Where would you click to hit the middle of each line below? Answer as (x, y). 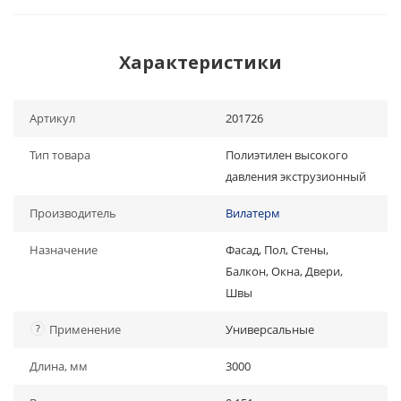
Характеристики (200, 62)
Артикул (52, 118)
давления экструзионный (296, 176)
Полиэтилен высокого (287, 155)
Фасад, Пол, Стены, (277, 250)
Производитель (73, 213)
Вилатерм (253, 213)
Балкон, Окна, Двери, (284, 271)
